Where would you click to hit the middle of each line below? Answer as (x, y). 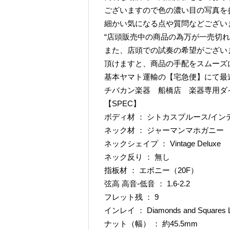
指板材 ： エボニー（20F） (151, 170)
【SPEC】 (122, 103)
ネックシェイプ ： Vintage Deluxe (162, 143)
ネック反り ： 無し (137, 157)
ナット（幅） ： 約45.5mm (151, 224)
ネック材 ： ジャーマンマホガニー (164, 130)
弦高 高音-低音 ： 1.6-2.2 (147, 184)
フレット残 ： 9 (131, 197)
